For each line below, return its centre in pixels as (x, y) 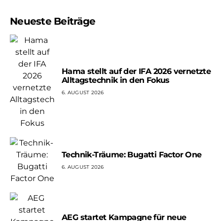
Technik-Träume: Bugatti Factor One (132, 155)
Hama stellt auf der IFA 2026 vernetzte (136, 72)
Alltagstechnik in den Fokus (116, 80)
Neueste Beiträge (53, 21)
